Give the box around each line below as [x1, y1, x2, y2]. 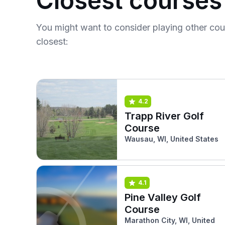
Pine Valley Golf [125, 191, 201, 203]
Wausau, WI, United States [125, 134, 218, 143]
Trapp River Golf [125, 109, 204, 122]
